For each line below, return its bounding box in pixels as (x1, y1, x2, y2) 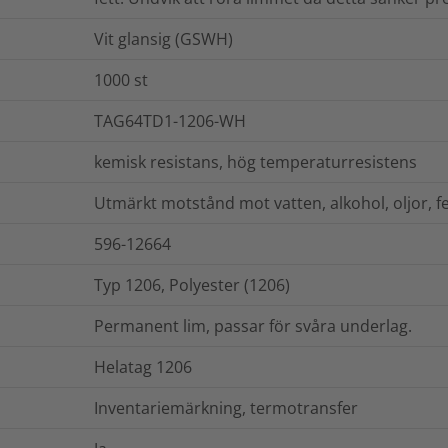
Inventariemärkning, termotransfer (94, 397, 358, 420)
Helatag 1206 (94, 356, 192, 379)
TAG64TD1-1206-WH (94, 110, 246, 133)
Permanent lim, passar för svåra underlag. (94, 315, 412, 338)
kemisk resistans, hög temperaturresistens (94, 151, 417, 174)
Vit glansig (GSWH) (94, 28, 233, 51)
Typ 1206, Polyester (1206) (94, 274, 290, 297)
